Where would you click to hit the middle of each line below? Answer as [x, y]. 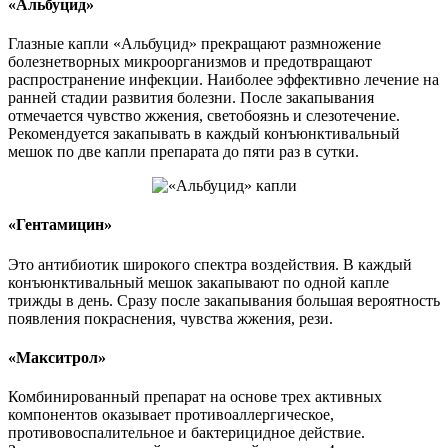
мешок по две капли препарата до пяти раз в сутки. [183, 152]
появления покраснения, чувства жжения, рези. [170, 318]
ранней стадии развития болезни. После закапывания [191, 98]
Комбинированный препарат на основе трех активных [195, 397]
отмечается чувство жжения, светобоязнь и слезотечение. [204, 116]
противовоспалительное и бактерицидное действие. [186, 433]
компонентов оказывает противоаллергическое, [171, 415]
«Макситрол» [57, 357]
